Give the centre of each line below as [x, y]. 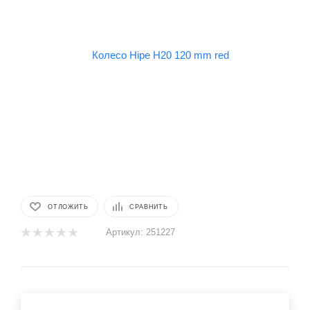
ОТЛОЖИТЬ [68, 207]
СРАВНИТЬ [149, 207]
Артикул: [125, 232]
